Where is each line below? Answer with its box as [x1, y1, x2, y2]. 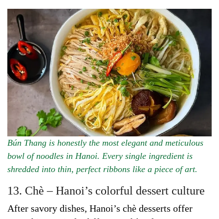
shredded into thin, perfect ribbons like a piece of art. [7, 164, 197, 174]
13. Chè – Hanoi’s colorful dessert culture [7, 184, 205, 197]
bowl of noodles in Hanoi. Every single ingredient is [7, 151, 193, 161]
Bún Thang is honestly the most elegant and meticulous [7, 137, 203, 148]
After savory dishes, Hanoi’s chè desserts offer [7, 202, 193, 214]
